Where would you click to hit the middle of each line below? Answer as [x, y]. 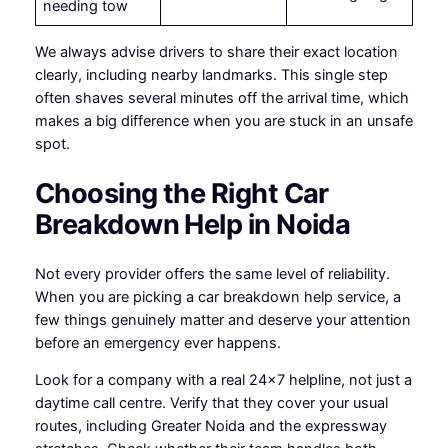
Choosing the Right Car [181, 194]
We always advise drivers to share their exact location [216, 51]
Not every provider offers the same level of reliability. [212, 273]
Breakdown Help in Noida [192, 225]
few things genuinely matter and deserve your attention [222, 319]
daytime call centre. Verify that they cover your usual [211, 403]
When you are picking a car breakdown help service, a [217, 296]
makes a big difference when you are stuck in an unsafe [223, 120]
